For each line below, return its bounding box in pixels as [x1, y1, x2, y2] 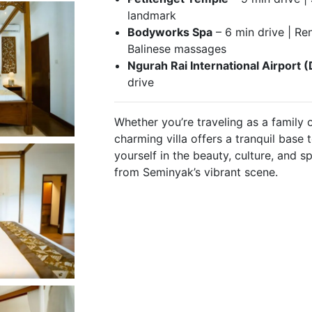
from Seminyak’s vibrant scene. [114, 164, 279, 179]
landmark [127, 8, 177, 22]
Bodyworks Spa [127, 24, 213, 39]
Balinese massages [127, 41, 227, 56]
